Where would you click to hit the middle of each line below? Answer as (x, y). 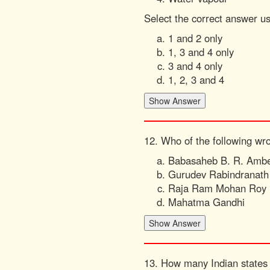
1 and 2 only (195, 38)
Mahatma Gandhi (206, 202)
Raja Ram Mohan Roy (217, 188)
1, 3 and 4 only (201, 52)
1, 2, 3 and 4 (196, 80)
